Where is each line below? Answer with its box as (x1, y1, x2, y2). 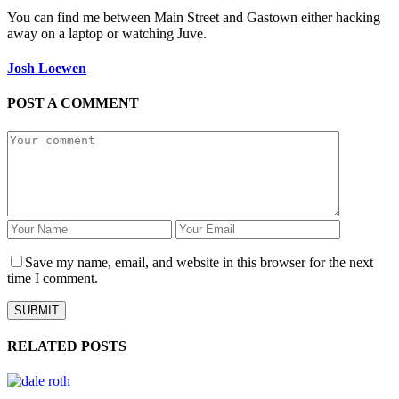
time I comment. (7, 270, 98, 286)
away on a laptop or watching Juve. (7, 25, 207, 41)
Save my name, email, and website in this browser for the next (25, 254, 373, 270)
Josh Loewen (7, 61, 86, 77)
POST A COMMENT (7, 95, 139, 111)
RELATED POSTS (7, 338, 126, 354)
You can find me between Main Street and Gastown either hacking (7, 9, 380, 25)
